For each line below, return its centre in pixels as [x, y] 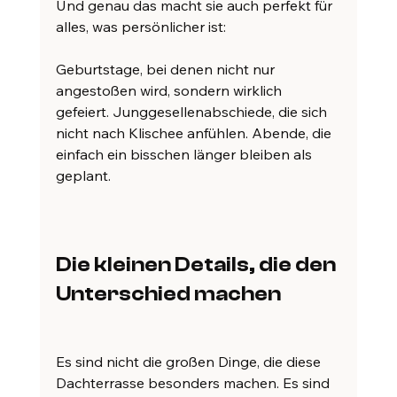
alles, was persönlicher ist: [140, 27]
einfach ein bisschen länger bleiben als [185, 155]
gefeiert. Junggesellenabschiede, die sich [193, 112]
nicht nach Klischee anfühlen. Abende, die [195, 133]
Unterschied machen [168, 294]
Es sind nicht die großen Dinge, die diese [190, 362]
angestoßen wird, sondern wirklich [170, 91]
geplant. [83, 176]
